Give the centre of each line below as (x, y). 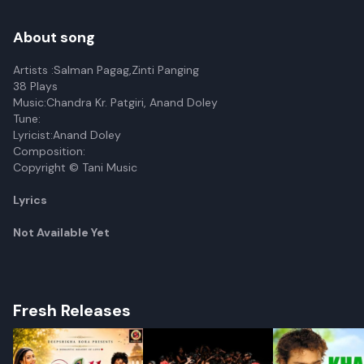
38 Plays (35, 86)
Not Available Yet (61, 232)
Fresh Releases (72, 310)
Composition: (49, 151)
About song (54, 37)
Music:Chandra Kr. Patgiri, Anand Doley (115, 102)
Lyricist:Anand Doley (67, 135)
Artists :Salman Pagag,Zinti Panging (106, 70)
